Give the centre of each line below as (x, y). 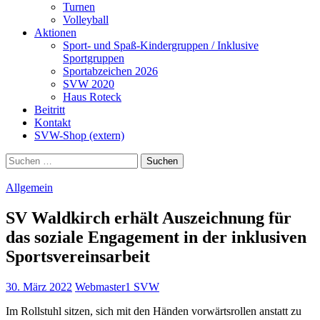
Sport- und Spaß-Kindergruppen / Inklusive (161, 45)
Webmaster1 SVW (117, 286)
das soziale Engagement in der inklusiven (156, 237)
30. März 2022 (39, 286)
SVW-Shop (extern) (79, 135)
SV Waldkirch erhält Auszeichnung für (149, 217)
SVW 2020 (89, 84)
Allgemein (29, 187)
